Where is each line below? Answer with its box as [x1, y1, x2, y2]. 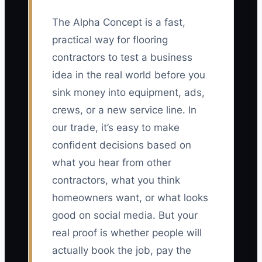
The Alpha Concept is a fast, [52, 16, 185, 29]
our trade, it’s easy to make [52, 122, 180, 134]
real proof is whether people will [52, 227, 202, 239]
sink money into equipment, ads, [52, 87, 205, 99]
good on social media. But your [52, 209, 198, 222]
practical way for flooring [52, 34, 168, 46]
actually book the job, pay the [52, 244, 191, 257]
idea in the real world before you [52, 69, 205, 81]
